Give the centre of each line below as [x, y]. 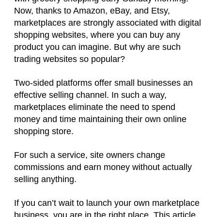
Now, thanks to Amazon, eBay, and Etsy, [92, 11]
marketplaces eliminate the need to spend [95, 107]
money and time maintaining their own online [100, 119]
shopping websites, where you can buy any [97, 35]
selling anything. [46, 179]
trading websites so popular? [72, 59]
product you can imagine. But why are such [97, 47]
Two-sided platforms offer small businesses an [103, 83]
